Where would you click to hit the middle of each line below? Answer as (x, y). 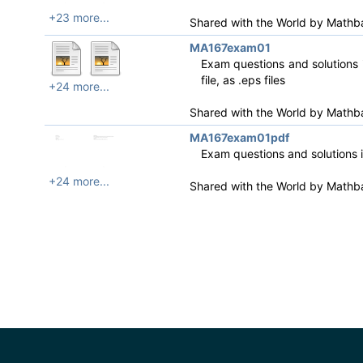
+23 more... (79, 17)
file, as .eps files (243, 80)
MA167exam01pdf (239, 137)
